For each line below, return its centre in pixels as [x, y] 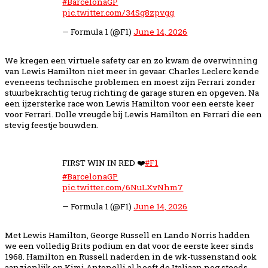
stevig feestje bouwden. [52, 125]
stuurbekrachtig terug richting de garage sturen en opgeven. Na [132, 93]
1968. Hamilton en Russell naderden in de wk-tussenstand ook [131, 256]
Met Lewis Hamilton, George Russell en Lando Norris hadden [127, 235]
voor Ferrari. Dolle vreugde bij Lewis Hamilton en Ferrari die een [133, 115]
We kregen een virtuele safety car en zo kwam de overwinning [131, 61]
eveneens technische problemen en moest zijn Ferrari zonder [130, 82]
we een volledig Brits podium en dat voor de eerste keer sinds [129, 246]
